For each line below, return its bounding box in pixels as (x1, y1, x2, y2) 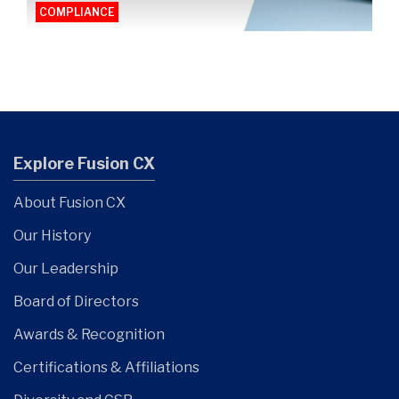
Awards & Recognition (13, 325, 165, 343)
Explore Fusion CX (13, 153, 155, 173)
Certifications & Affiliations (13, 358, 199, 376)
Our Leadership (13, 259, 118, 277)
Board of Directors (13, 292, 139, 310)
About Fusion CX (13, 193, 126, 211)
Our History (13, 226, 91, 244)
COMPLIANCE (39, 4, 115, 19)
